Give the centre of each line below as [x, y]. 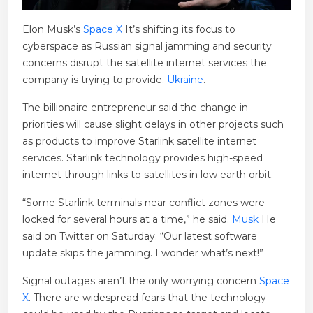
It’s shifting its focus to [179, 29]
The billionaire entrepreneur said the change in [135, 107]
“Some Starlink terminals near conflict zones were [144, 202]
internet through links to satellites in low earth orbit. [148, 174]
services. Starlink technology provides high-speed [143, 158]
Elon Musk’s [53, 29]
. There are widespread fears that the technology [147, 297]
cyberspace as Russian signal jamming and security [147, 46]
